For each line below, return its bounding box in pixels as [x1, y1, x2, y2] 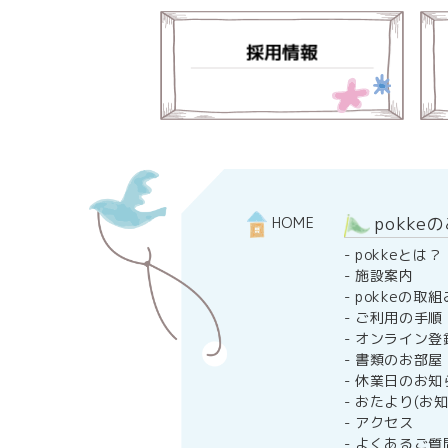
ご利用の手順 [354, 308, 444, 328]
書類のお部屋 [354, 350, 444, 370]
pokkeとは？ [354, 245, 443, 265]
